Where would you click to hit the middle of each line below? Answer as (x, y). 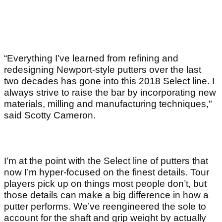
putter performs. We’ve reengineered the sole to (105, 206)
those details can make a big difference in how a (106, 195)
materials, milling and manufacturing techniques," (108, 104)
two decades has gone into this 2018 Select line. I (109, 81)
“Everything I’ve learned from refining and (91, 58)
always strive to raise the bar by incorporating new (110, 92)
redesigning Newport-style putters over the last (103, 69)
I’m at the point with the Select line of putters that (106, 161)
